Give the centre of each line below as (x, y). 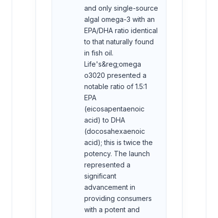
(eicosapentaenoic (114, 109)
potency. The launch (117, 153)
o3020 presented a (115, 75)
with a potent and (112, 209)
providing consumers (118, 198)
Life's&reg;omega (113, 64)
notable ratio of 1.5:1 (116, 86)
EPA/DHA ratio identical (121, 30)
